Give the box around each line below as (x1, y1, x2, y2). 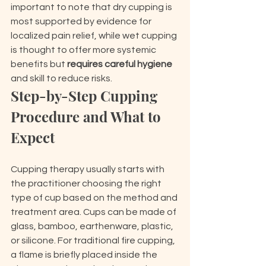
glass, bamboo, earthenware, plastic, (11, 221, 175, 231)
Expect (11, 128, 55, 147)
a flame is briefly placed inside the (11, 250, 159, 259)
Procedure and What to (11, 107, 164, 126)
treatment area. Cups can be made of (11, 207, 178, 217)
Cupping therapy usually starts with (11, 164, 166, 174)
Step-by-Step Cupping (11, 86, 161, 105)
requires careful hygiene (67, 59, 172, 69)
